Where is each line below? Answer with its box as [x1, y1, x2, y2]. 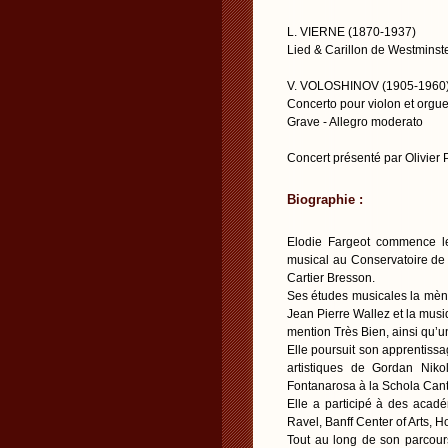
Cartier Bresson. [287, 271, 375, 285]
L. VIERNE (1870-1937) [287, 25, 416, 39]
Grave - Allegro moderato [287, 115, 423, 129]
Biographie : [287, 192, 363, 207]
